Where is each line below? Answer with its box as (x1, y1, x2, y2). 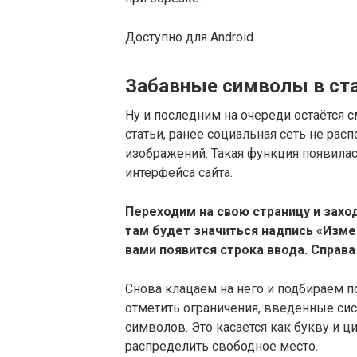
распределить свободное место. (125, 339, 318, 354)
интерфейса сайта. (125, 165, 233, 180)
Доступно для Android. (125, 29, 256, 45)
